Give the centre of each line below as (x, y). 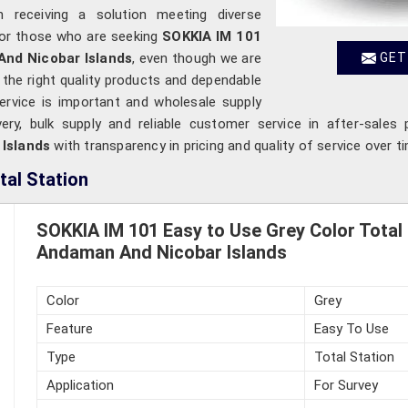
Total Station (354, 357)
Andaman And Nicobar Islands (161, 252)
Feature (69, 328)
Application (80, 385)
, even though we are (197, 58)
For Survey (346, 385)
